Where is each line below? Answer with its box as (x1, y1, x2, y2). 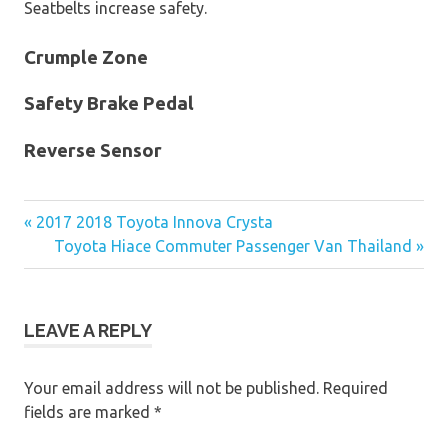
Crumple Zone (24, 46, 148, 68)
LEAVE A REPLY (24, 320, 152, 342)
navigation (24, 270, 147, 298)
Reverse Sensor (24, 140, 162, 162)
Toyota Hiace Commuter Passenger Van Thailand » (54, 237, 424, 256)
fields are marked (24, 403, 154, 422)
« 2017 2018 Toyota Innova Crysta (24, 213, 273, 232)
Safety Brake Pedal (24, 93, 194, 115)
